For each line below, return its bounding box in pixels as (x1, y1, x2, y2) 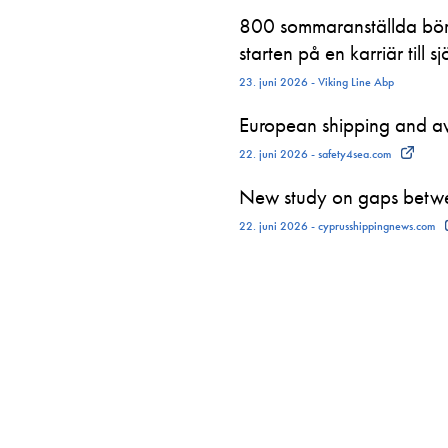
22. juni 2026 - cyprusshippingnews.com (239, 218, 435, 234)
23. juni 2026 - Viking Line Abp (239, 74, 394, 90)
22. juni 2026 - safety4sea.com (239, 146, 391, 162)
